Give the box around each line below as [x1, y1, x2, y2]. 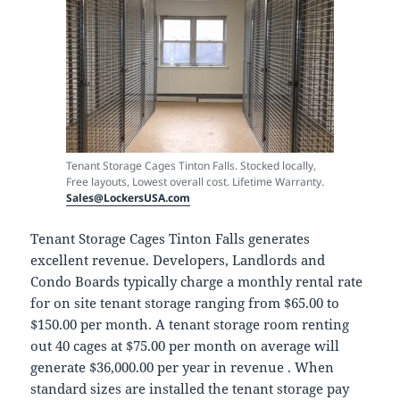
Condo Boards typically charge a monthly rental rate [30, 272, 363, 291]
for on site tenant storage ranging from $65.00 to [30, 294, 340, 312]
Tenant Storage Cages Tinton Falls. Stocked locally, [66, 158, 316, 174]
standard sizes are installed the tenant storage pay [30, 379, 350, 398]
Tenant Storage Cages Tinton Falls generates [30, 229, 311, 248]
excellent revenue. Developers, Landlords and [30, 251, 326, 270]
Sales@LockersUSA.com [66, 190, 190, 206]
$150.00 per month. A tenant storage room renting [30, 315, 350, 334]
